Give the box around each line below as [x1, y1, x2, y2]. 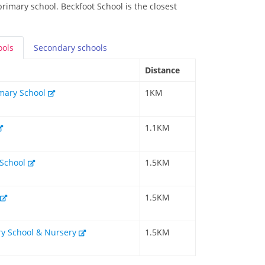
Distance [145, 64, 180, 76]
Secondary [34, 42, 77, 54]
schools [77, 42, 107, 54]
